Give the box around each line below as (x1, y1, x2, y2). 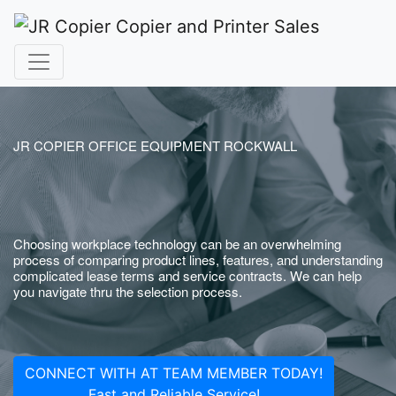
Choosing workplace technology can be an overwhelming (13, 234, 341, 253)
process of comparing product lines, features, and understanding (13, 250, 383, 269)
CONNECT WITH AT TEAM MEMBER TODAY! (25, 364, 323, 382)
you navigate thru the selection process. (13, 282, 242, 301)
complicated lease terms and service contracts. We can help (13, 266, 362, 285)
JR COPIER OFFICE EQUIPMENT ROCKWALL (13, 136, 297, 155)
